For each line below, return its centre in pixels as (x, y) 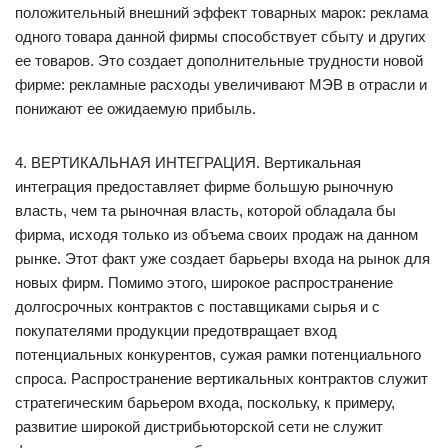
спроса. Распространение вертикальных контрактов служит (221, 378)
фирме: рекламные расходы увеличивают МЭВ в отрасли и (221, 84)
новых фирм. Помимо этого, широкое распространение (204, 282)
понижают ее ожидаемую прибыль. (135, 108)
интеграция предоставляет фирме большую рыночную (204, 186)
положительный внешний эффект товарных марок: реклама (221, 12)
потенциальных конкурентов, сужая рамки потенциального (218, 354)
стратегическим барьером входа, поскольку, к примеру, (205, 402)
